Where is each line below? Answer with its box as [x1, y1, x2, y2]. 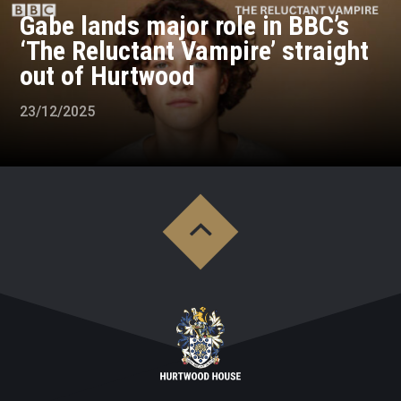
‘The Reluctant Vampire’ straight [20, 35, 370, 67]
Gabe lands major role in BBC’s [20, 10, 350, 42]
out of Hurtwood [20, 60, 196, 92]
